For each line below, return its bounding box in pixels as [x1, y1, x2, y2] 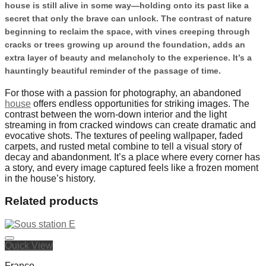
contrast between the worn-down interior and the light [5, 109, 227, 119]
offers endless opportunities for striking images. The [31, 98, 249, 109]
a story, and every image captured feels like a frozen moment [5, 162, 258, 173]
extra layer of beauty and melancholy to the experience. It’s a [5, 52, 252, 62]
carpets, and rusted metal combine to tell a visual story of [5, 141, 242, 151]
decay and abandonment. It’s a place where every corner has [5, 151, 260, 162]
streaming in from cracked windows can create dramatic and [5, 119, 256, 130]
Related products [5, 195, 99, 208]
